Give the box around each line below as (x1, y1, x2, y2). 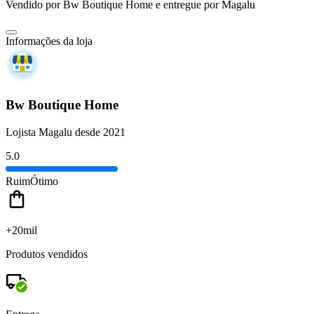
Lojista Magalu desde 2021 (6, 125, 125, 138)
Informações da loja (6, 35, 93, 48)
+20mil (6, 224, 37, 236)
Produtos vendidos (6, 247, 88, 260)
